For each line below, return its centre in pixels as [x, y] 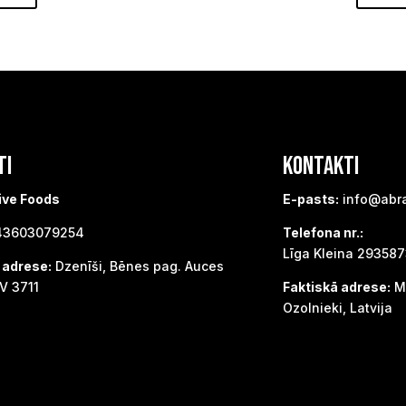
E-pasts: [311, 199]
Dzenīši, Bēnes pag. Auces [138, 266]
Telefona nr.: [323, 233]
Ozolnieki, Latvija [338, 308]
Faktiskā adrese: [337, 287]
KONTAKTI [321, 167]
